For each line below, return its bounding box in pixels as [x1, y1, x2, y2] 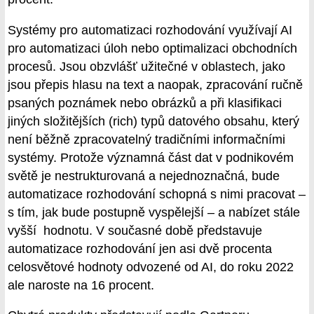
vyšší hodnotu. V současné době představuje [8, 223, 262, 238]
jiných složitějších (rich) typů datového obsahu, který [8, 114, 299, 128]
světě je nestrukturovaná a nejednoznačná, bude [8, 168, 280, 183]
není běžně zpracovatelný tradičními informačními [8, 132, 285, 146]
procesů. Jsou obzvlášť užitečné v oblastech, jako [8, 59, 285, 74]
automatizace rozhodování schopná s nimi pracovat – [8, 186, 306, 201]
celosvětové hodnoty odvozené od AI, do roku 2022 [8, 259, 294, 274]
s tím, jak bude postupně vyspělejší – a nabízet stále [8, 205, 300, 219]
